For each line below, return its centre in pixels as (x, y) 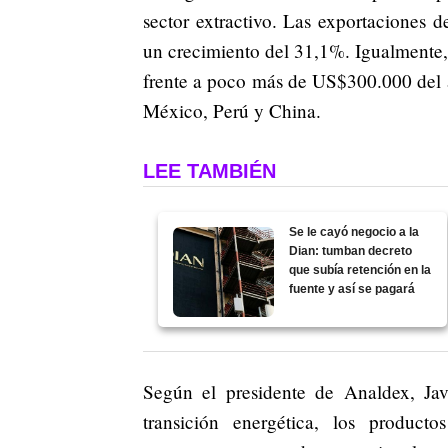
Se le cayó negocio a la (354, 231)
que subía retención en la (360, 269)
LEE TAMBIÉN (209, 170)
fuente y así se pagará (352, 288)
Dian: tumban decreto (351, 250)
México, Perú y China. (232, 110)
